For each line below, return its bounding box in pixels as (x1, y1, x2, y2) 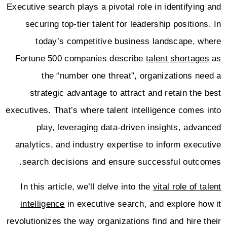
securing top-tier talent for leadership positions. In (27, 19, 224, 29)
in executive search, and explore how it (67, 199, 224, 209)
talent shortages (148, 54, 212, 64)
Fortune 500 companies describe (17, 54, 149, 64)
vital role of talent (155, 181, 224, 192)
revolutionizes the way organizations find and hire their (9, 216, 224, 226)
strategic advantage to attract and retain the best (32, 88, 224, 98)
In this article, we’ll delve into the (23, 181, 156, 192)
